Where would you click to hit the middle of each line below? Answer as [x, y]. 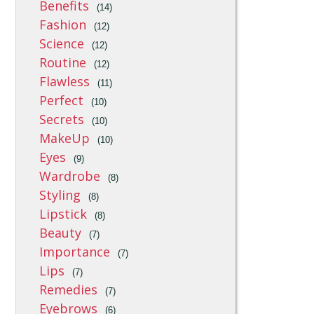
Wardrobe [70, 176]
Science [62, 43]
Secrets [62, 119]
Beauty [61, 233]
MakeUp [65, 138]
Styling [60, 195]
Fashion [63, 25]
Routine [63, 62]
